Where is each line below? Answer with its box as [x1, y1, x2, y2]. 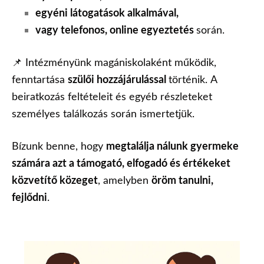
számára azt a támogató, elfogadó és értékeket [12, 155, 230, 170]
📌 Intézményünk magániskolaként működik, [12, 55, 216, 70]
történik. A [169, 72, 217, 87]
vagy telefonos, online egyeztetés [35, 22, 196, 37]
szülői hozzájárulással [68, 72, 169, 87]
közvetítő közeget [12, 172, 98, 187]
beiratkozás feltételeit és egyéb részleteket [12, 89, 212, 104]
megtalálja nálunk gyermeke [106, 138, 239, 153]
